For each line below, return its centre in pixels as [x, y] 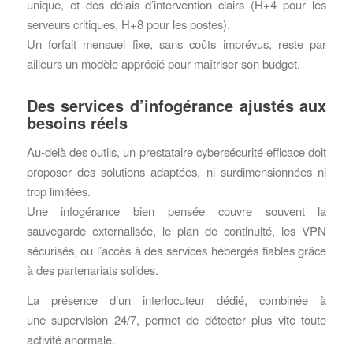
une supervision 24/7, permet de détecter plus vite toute [176, 319]
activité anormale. [71, 339]
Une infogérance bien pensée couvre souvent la [176, 211]
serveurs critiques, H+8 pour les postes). [128, 24]
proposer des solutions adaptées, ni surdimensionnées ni [176, 172]
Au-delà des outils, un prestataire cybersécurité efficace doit [176, 152]
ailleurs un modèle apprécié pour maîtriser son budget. [163, 64]
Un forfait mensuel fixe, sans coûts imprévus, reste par [176, 44]
